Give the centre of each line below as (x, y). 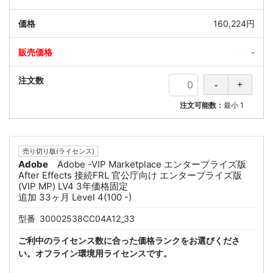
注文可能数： (202, 105)
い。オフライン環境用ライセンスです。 (95, 253)
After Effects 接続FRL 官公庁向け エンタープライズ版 (130, 175)
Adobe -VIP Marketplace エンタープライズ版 (152, 165)
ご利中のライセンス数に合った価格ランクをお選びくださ (129, 241)
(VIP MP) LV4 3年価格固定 (73, 186)
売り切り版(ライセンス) (58, 151)
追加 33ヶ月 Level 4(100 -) (75, 197)
